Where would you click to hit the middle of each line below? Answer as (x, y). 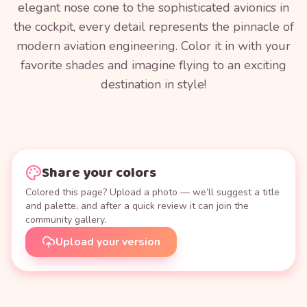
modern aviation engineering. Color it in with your (153, 46)
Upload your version (108, 242)
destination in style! (153, 84)
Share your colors (99, 173)
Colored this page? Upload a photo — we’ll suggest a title (152, 192)
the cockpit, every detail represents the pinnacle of (153, 27)
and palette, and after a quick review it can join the (137, 206)
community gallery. (66, 220)
